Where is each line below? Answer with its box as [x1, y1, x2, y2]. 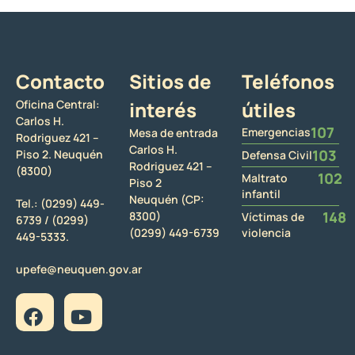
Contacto [16, 68, 105, 95]
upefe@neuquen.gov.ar [16, 261, 142, 277]
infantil [242, 186, 281, 202]
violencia [242, 225, 292, 241]
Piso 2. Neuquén [16, 147, 103, 162]
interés [128, 97, 197, 124]
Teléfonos [242, 68, 335, 95]
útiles [242, 97, 296, 124]
